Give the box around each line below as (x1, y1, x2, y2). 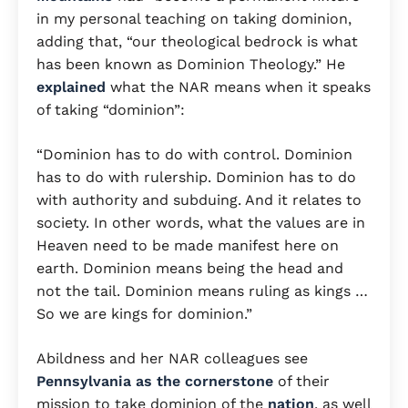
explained (36, 78, 106, 97)
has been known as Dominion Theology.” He (36, 56, 345, 74)
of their (273, 372, 330, 391)
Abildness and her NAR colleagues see (36, 350, 308, 368)
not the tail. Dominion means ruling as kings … (36, 282, 368, 301)
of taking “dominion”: (36, 101, 189, 119)
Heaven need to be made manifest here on (36, 237, 339, 255)
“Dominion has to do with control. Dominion (36, 146, 352, 164)
